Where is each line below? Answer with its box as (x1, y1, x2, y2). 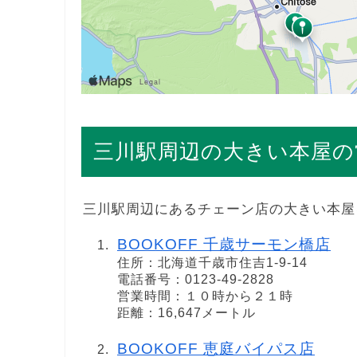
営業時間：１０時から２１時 (117, 288, 293, 303)
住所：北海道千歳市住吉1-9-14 (117, 255, 308, 269)
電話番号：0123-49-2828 (117, 272, 274, 286)
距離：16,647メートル (117, 305, 256, 320)
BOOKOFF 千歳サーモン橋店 (117, 235, 331, 253)
